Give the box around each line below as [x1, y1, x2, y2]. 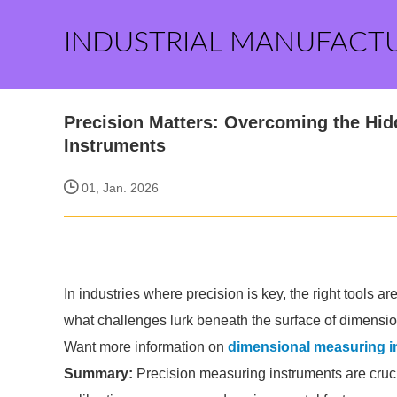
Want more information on [64, 339, 228, 354]
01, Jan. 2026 [78, 181, 159, 195]
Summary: [64, 366, 133, 381]
